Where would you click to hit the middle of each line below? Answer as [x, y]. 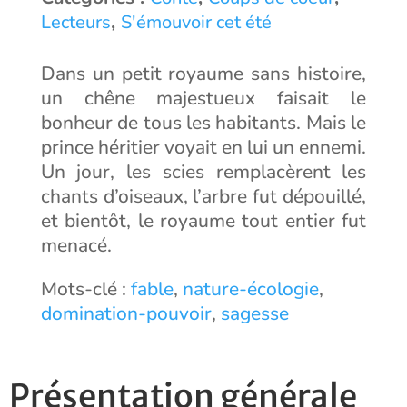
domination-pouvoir [126, 313]
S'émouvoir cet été [196, 22]
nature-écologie [250, 289]
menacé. [76, 245]
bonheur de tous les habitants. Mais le [203, 123]
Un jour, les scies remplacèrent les [203, 172]
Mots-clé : [85, 289]
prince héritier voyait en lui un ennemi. [203, 147]
